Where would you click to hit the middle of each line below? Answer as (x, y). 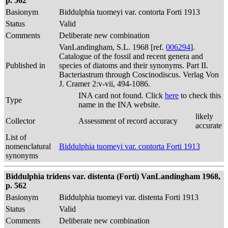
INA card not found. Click (122, 95)
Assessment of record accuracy (128, 121)
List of (16, 137)
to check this (200, 95)
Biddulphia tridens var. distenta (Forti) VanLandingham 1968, (113, 176)
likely (204, 116)
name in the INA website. (119, 105)
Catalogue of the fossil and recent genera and (131, 56)
